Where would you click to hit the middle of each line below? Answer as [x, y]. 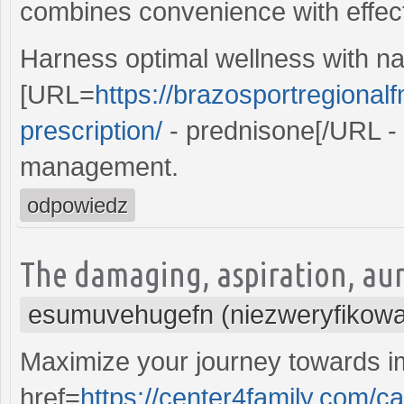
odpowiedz [78, 205]
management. [99, 166]
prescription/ [91, 130]
